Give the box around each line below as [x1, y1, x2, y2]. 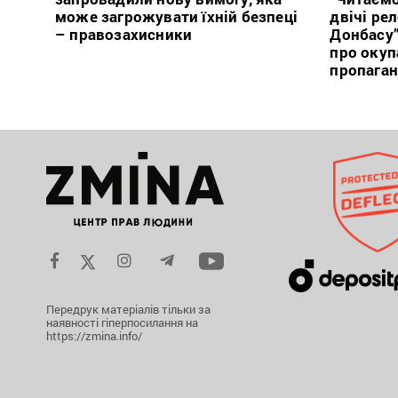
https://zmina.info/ [46, 328, 142, 345]
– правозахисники [55, 24, 193, 45]
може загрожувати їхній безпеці [55, 6, 298, 28]
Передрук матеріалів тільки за [46, 301, 211, 318]
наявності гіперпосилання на [46, 314, 198, 331]
